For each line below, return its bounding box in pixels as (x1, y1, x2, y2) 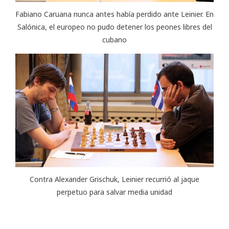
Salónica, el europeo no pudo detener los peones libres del (17, 21, 212, 32)
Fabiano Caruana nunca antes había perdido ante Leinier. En (15, 9, 214, 19)
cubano (102, 34, 127, 44)
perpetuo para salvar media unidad (57, 187, 172, 197)
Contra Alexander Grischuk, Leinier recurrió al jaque (30, 174, 199, 185)
